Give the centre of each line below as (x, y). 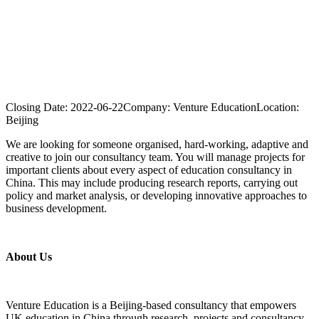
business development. (56, 208)
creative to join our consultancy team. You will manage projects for (155, 157)
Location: (278, 107)
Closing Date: (37, 107)
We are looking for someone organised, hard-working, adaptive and (157, 144)
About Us (29, 257)
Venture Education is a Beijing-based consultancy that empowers (151, 305)
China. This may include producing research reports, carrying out (152, 183)
